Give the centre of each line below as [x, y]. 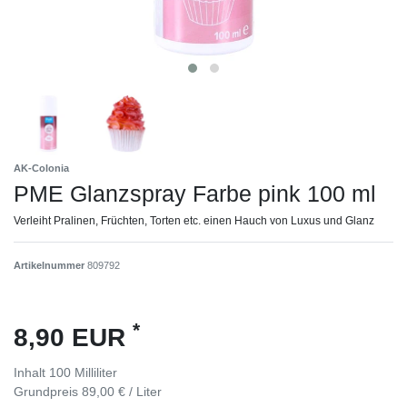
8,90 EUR [73, 337]
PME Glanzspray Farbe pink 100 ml [195, 193]
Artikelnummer [50, 265]
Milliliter [96, 372]
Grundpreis [48, 391]
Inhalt [31, 372]
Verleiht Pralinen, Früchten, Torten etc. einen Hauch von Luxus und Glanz [194, 220]
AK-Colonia [41, 168]
